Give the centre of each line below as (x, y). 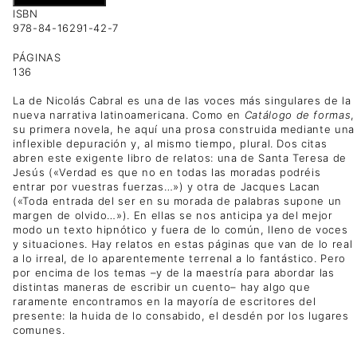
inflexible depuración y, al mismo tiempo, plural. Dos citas (170, 143)
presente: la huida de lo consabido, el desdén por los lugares (181, 315)
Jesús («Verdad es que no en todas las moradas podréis (167, 172)
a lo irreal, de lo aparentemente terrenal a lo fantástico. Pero (179, 258)
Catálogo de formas (298, 114)
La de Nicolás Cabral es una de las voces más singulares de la (182, 100)
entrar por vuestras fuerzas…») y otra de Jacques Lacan (167, 186)
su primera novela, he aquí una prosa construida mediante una (184, 129)
